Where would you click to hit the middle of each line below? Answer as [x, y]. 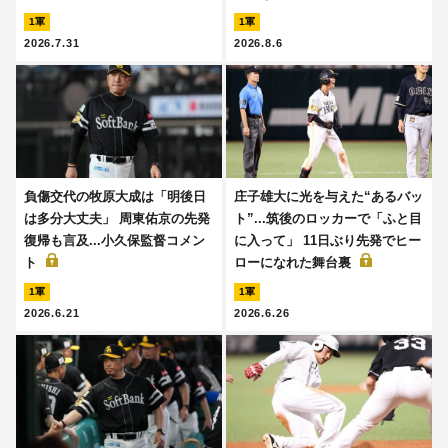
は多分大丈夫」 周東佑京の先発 [117, 219]
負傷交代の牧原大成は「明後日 [115, 197]
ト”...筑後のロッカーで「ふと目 [328, 219]
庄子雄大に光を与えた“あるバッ [328, 197]
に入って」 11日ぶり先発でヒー [327, 241]
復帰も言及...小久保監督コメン [114, 241]
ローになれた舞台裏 [294, 263]
